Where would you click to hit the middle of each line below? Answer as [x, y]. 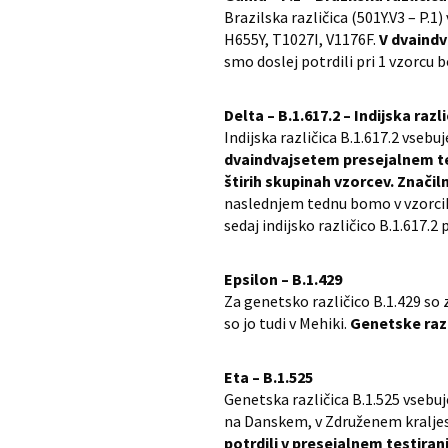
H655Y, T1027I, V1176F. [300, 39]
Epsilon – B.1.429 [283, 279]
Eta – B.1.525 [268, 377]
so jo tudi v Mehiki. [285, 323]
